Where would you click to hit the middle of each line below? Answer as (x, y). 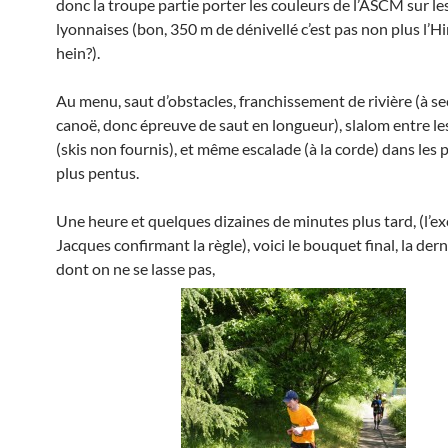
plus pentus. (97, 172)
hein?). (78, 52)
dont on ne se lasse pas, (135, 268)
